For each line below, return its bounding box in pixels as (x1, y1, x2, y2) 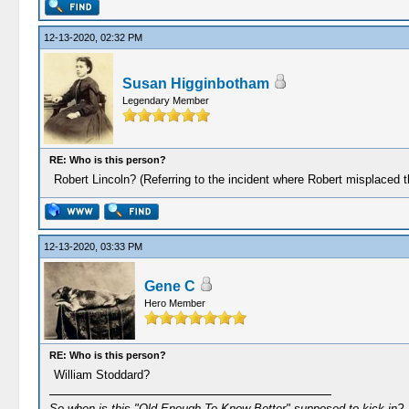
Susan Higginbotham (121, 76, 269, 91)
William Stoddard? (53, 368, 150, 382)
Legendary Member (121, 95, 209, 106)
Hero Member (143, 298, 205, 309)
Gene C (143, 278, 195, 294)
